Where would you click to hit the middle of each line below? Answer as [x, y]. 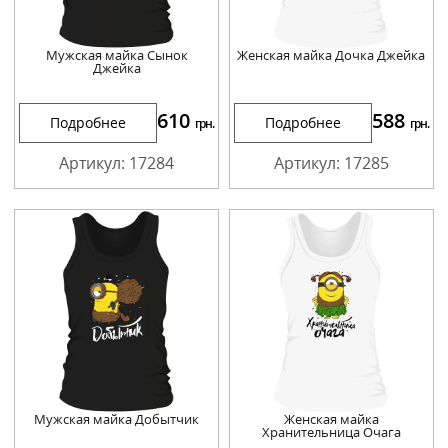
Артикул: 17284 [117, 163]
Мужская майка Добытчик [117, 418]
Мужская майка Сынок [116, 55]
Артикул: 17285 [331, 163]
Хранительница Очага [331, 431]
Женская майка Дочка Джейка [331, 55]
